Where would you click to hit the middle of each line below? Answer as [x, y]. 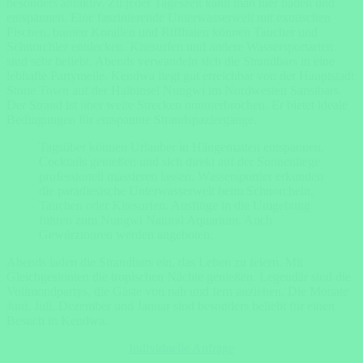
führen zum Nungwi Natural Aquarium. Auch [156, 220]
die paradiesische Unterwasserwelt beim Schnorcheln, [176, 191]
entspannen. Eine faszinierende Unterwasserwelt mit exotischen [169, 17]
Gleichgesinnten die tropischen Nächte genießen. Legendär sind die [179, 277]
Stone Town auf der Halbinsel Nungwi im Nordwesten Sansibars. [174, 90]
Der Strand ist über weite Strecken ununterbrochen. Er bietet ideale [177, 105]
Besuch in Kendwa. [57, 320]
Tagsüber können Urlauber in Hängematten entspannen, [181, 147]
